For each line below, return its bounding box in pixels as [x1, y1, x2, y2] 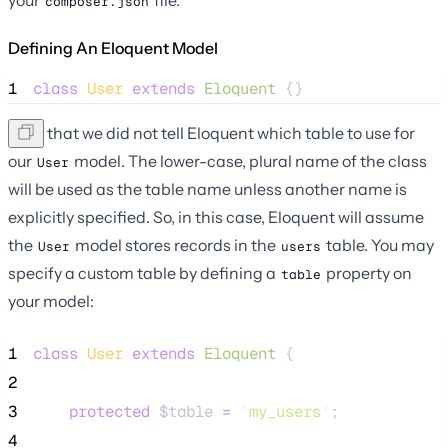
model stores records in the [72, 234, 279, 255]
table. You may [323, 234, 434, 255]
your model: [8, 290, 94, 311]
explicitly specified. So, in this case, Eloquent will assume [8, 206, 424, 227]
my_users [249, 400, 321, 422]
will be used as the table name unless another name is [8, 178, 407, 199]
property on [323, 262, 412, 283]
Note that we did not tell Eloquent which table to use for [8, 122, 415, 143]
